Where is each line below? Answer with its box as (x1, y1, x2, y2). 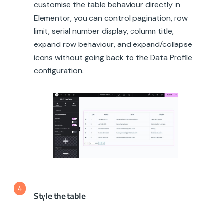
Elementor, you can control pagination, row (34, 12, 188, 23)
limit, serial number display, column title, (34, 25, 174, 36)
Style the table (34, 189, 86, 203)
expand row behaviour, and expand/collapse (34, 39, 192, 49)
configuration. (34, 65, 84, 76)
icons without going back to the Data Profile (34, 52, 192, 63)
